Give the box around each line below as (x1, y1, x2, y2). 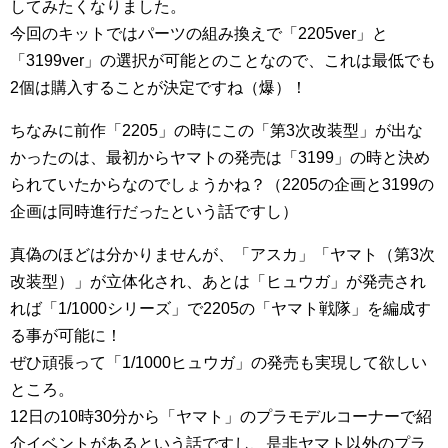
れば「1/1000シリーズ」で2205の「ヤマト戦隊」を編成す (10, 300, 431, 318)
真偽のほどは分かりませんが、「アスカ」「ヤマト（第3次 (10, 246, 435, 264)
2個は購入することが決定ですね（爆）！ (10, 79, 307, 97)
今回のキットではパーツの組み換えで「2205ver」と (10, 25, 388, 43)
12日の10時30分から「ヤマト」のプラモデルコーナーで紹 (10, 408, 432, 426)
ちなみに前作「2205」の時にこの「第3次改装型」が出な (10, 122, 423, 140)
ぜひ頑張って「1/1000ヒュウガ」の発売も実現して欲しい (10, 354, 427, 372)
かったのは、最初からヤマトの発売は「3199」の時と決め (10, 149, 430, 167)
